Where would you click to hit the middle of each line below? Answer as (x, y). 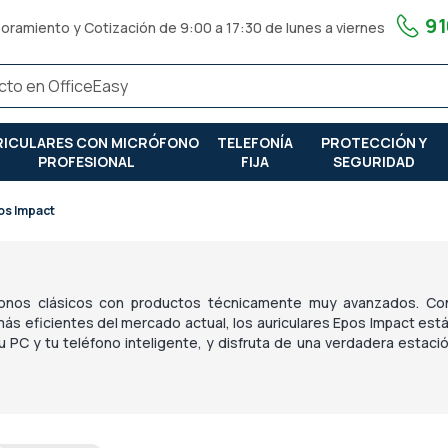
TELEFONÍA (255, 142)
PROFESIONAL (87, 161)
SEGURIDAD (373, 161)
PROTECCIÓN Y (373, 142)
